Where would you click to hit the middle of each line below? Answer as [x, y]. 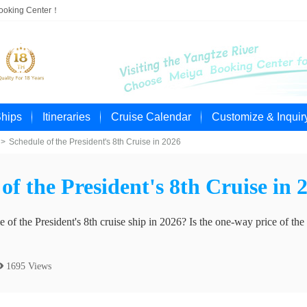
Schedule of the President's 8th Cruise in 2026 [95, 142]
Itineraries [66, 117]
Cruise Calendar [151, 117]
